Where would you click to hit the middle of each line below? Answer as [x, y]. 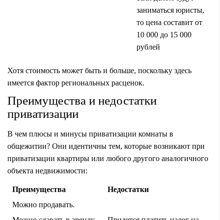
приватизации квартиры [48, 158]
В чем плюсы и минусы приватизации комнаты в [90, 134]
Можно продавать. [43, 204]
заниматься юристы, [170, 10]
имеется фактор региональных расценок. [76, 82]
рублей [148, 47]
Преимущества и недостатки [82, 100]
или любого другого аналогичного [149, 158]
